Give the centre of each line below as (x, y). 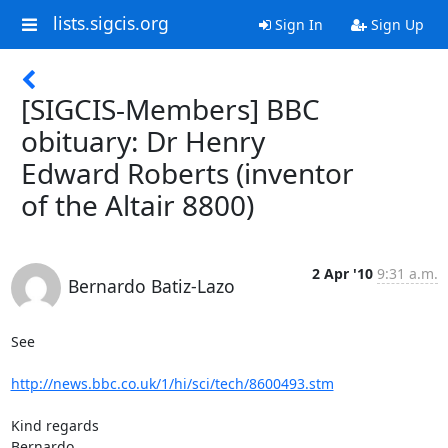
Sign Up (395, 24)
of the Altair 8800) (137, 205)
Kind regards (54, 425)
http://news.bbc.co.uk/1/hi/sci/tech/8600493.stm (172, 383)
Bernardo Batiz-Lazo (151, 286)
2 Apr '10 (342, 273)
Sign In (296, 24)
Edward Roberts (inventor (187, 173)
